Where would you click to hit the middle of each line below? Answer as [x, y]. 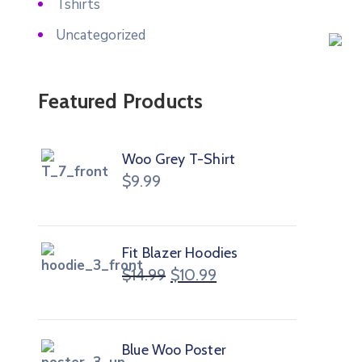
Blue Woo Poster [174, 350]
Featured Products [121, 101]
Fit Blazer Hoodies [180, 253]
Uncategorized [101, 35]
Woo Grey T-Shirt [179, 159]
